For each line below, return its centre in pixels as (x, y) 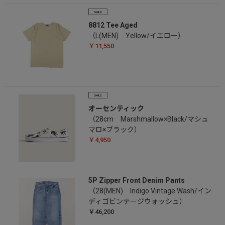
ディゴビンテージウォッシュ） (137, 202)
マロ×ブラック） (115, 130)
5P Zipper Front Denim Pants (136, 181)
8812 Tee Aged (113, 25)
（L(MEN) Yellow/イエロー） (136, 36)
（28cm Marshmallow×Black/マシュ (148, 119)
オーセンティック (116, 109)
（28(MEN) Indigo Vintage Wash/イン (150, 191)
